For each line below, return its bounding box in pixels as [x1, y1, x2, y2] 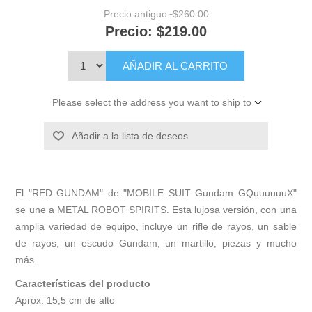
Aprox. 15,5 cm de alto [15, 294, 116, 306]
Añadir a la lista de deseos [71, 130, 188, 141]
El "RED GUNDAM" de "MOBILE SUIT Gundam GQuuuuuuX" [15, 187, 297, 198]
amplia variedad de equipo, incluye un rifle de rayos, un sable [15, 220, 297, 232]
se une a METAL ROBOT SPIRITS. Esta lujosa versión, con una [15, 203, 297, 215]
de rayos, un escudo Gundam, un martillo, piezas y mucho [15, 237, 297, 249]
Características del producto [15, 277, 151, 289]
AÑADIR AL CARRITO [122, 59, 228, 72]
